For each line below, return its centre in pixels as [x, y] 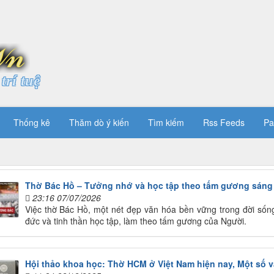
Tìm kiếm [166, 122]
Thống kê [32, 122]
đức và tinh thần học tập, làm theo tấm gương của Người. [135, 221]
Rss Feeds [224, 122]
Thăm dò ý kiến [99, 122]
